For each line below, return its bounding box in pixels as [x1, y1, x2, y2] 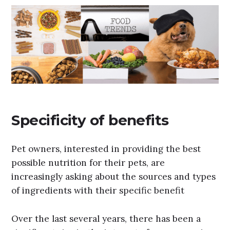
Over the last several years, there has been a [11, 213, 201, 224]
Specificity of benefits [11, 111, 169, 129]
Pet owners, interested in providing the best [11, 143, 201, 155]
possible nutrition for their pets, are [11, 157, 165, 169]
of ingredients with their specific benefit [11, 185, 185, 197]
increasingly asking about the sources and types [11, 171, 216, 183]
